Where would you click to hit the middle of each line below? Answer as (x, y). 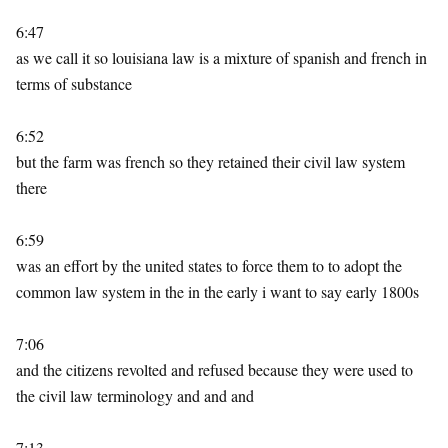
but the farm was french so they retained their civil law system (210, 161)
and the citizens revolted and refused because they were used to (214, 369)
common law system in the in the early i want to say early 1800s (217, 291)
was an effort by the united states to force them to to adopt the (209, 265)
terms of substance (74, 83)
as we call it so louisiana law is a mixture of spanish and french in (221, 57)
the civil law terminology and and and (135, 395)
